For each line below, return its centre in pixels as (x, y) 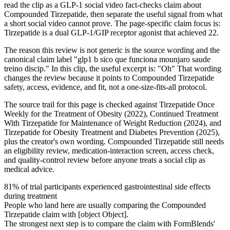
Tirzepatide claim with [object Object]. (66, 214)
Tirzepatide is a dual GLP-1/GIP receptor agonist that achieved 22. (111, 32)
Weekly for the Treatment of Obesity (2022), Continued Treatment (111, 113)
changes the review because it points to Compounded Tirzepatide (109, 78)
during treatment (31, 196)
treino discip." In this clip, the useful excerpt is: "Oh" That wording (113, 68)
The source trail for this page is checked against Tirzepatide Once (109, 104)
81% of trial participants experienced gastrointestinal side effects (107, 186)
